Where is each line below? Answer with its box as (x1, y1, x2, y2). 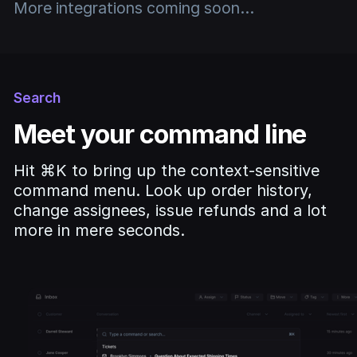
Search (14, 88, 61, 106)
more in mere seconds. (14, 220, 186, 240)
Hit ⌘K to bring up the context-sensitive (14, 160, 320, 180)
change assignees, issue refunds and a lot (14, 200, 328, 220)
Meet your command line (14, 118, 307, 150)
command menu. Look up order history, (14, 180, 313, 200)
